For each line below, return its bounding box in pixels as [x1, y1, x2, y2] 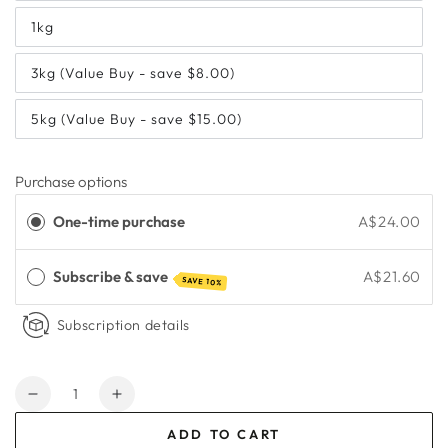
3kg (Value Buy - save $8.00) [31, 64, 235, 83]
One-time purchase [53, 211, 185, 231]
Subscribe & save [53, 266, 171, 286]
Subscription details [56, 316, 190, 335]
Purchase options [15, 171, 127, 191]
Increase [115, 392, 185, 413]
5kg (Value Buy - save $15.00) [31, 110, 242, 129]
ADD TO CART [167, 426, 281, 443]
